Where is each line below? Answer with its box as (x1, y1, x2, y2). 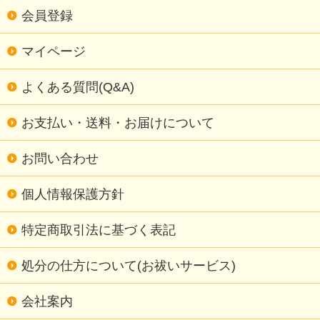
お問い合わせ (21, 150, 99, 166)
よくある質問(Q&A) (21, 79, 134, 94)
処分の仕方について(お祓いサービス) (21, 257, 236, 273)
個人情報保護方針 (21, 186, 124, 201)
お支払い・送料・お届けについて (21, 114, 214, 130)
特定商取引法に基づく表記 (21, 221, 176, 237)
